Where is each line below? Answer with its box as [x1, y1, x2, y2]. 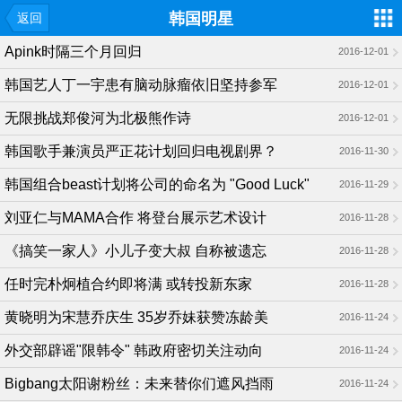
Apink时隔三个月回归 [4, 44, 142, 59]
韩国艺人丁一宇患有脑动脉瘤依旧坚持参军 [4, 77, 277, 92]
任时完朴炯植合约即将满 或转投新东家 [4, 276, 252, 292]
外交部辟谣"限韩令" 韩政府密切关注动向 [4, 343, 263, 358]
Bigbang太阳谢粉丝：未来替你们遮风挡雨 [4, 376, 274, 391]
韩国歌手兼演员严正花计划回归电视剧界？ [4, 144, 277, 159]
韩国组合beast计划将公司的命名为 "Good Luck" [4, 177, 310, 192]
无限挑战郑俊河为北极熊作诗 [4, 110, 191, 126]
